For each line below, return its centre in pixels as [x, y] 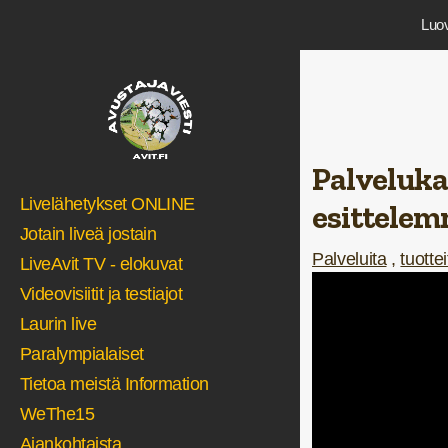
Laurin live [58, 324]
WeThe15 [57, 414]
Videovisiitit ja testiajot [101, 294]
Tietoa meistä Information [114, 384]
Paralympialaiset [82, 354]
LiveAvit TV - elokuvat [101, 264]
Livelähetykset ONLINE [107, 204]
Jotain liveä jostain [88, 234]
